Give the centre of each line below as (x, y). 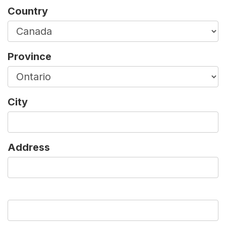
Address (29, 148)
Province (30, 57)
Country (28, 11)
